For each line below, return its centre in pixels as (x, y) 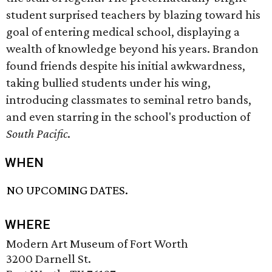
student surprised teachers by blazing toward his (133, 15)
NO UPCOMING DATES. (68, 190)
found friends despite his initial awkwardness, (126, 66)
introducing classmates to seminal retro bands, (129, 100)
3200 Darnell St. (49, 259)
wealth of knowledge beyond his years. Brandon (132, 49)
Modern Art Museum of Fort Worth (97, 244)
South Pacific (37, 134)
